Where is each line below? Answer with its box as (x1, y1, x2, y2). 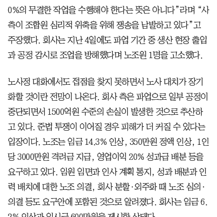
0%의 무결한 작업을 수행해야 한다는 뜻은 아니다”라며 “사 (8, 5, 209, 15)
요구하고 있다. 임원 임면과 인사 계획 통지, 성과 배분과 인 (8, 167, 206, 176)
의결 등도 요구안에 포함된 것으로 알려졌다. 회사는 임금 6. (8, 197, 207, 206)
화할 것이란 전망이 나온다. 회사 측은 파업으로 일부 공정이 (8, 92, 208, 101)
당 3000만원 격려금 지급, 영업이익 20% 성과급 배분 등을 (8, 152, 203, 161)
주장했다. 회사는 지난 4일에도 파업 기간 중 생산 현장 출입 (8, 35, 207, 45)
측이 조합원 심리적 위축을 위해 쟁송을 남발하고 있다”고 (8, 20, 201, 30)
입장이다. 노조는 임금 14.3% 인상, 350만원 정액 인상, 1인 (8, 137, 209, 146)
